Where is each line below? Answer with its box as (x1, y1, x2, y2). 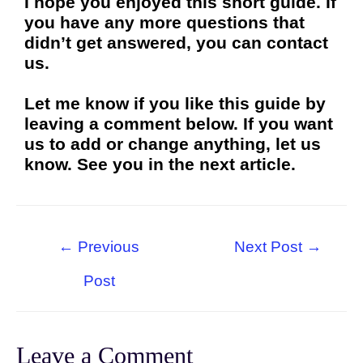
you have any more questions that (24, 12, 305, 32)
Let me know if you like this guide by (24, 93, 326, 113)
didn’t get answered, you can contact (24, 32, 328, 53)
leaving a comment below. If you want (24, 113, 333, 134)
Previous (74, 237, 139, 256)
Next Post (233, 237, 306, 256)
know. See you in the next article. (24, 154, 296, 174)
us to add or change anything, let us (24, 134, 321, 154)
